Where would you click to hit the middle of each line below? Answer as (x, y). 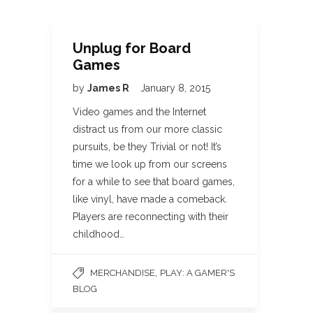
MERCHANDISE (123, 273)
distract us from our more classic (147, 129)
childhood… (99, 234)
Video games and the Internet (139, 112)
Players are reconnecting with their (151, 217)
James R (109, 88)
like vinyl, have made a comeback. (150, 199)
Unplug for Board (132, 48)
